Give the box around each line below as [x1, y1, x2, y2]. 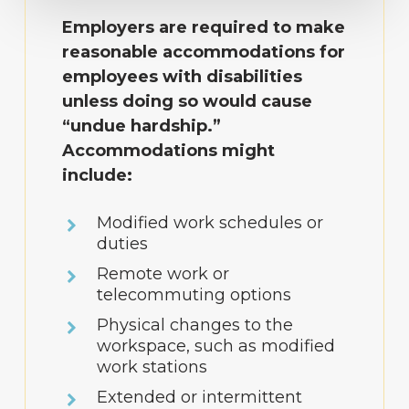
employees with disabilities [62, 67, 303, 88]
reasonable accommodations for [62, 42, 346, 63]
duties [97, 234, 149, 255]
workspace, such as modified [97, 336, 336, 357]
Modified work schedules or [97, 213, 324, 234]
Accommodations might [62, 141, 276, 162]
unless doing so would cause [62, 91, 313, 112]
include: [62, 165, 133, 186]
